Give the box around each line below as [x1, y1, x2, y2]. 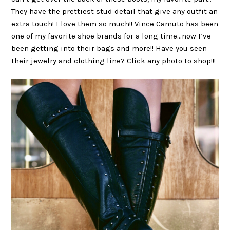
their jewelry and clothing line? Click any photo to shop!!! [11, 56, 216, 66]
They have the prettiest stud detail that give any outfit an [11, 7, 218, 16]
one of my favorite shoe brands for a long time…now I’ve [11, 31, 212, 41]
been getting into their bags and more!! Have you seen [11, 44, 207, 53]
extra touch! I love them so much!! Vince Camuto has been [11, 19, 219, 29]
